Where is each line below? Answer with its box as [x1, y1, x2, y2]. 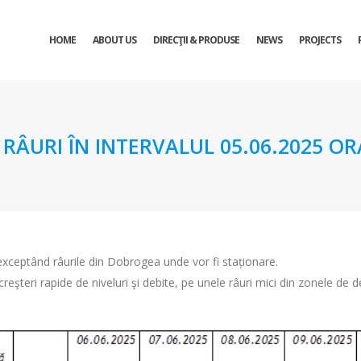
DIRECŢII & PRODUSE [153, 33, 239, 47]
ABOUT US [93, 33, 136, 47]
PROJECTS [299, 33, 341, 47]
